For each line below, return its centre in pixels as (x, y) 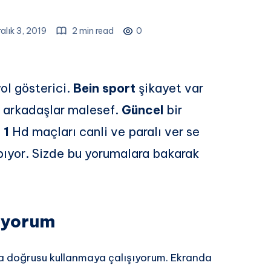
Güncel (144, 110)
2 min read (92, 31)
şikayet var (171, 88)
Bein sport (106, 88)
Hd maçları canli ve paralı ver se (104, 132)
